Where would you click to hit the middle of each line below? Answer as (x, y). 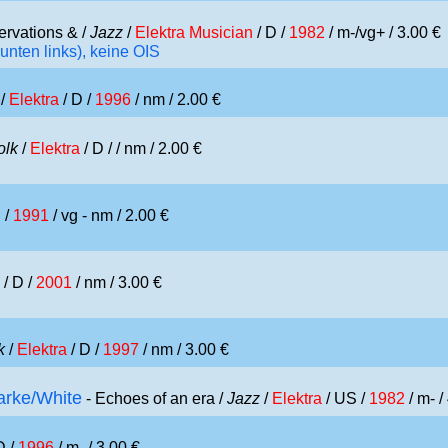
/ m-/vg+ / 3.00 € (383, 32)
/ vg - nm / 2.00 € (109, 215)
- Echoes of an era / (154, 398)
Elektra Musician (194, 32)
